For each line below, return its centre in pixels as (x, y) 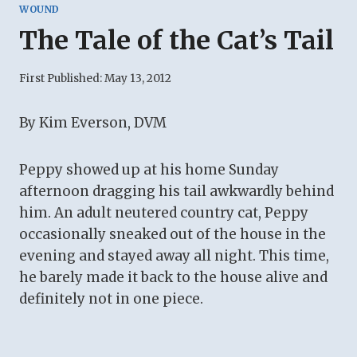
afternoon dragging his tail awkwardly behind (177, 192)
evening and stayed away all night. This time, (174, 256)
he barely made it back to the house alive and (173, 278)
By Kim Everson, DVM (93, 123)
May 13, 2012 (138, 79)
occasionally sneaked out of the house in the (173, 235)
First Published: (61, 79)
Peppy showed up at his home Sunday (149, 170)
